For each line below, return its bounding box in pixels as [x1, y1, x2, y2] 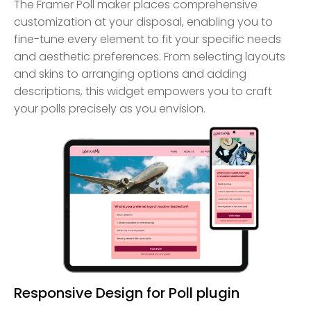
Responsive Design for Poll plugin [14, 283, 239, 303]
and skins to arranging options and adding [14, 65, 246, 82]
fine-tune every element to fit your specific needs [14, 31, 281, 47]
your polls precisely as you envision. [14, 100, 205, 117]
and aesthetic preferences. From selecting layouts [14, 48, 285, 65]
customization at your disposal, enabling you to [14, 13, 273, 30]
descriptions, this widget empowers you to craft [14, 83, 272, 99]
